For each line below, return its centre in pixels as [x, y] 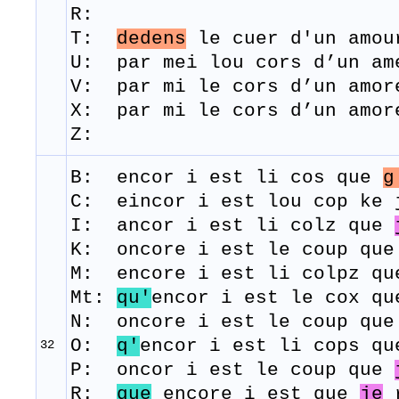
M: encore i [146, 274]
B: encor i [140, 178]
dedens [151, 39]
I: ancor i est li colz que [232, 226]
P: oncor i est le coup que [232, 370]
